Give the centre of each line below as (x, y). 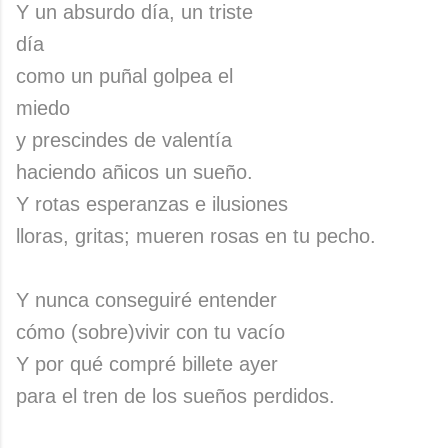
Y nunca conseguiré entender (146, 300)
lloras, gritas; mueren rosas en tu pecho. (199, 236)
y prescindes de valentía (124, 140)
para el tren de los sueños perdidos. (175, 396)
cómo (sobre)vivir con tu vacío (150, 332)
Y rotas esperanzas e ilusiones (152, 204)
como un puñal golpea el (124, 76)
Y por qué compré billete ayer (147, 364)
